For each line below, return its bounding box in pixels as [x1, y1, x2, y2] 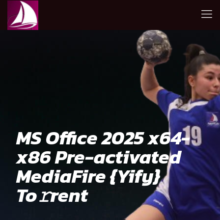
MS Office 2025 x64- [16, 123, 190, 152]
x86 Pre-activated [16, 142, 181, 171]
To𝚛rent [16, 181, 88, 209]
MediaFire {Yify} [16, 162, 160, 190]
